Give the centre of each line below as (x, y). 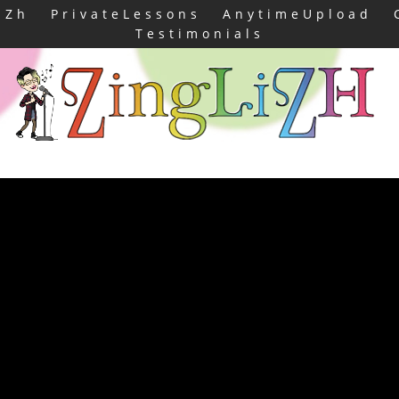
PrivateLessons (126, 14)
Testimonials (199, 33)
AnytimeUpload (297, 14)
